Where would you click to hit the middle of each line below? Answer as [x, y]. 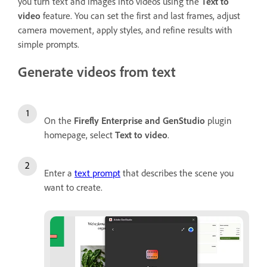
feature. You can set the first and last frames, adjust [140, 16]
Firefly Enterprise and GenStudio [139, 120]
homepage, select [80, 135]
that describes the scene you [177, 173]
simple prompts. [49, 44]
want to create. [73, 187]
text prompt [97, 173]
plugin [218, 120]
